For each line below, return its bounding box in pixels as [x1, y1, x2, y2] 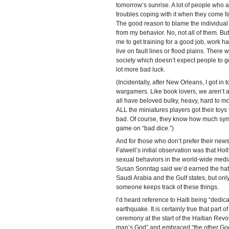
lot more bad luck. [116, 66, 165, 73]
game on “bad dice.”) [116, 125, 174, 132]
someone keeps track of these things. [116, 184, 219, 191]
